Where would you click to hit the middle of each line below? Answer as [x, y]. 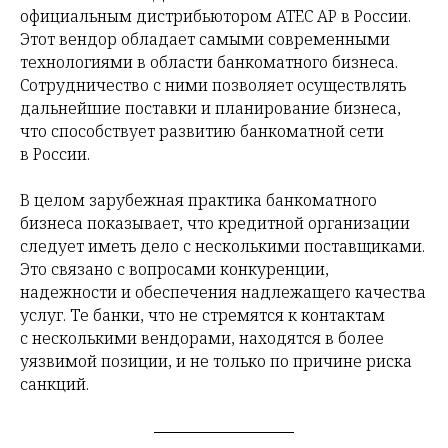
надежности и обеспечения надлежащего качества [223, 292]
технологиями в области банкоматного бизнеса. [209, 62]
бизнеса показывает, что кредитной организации [215, 223]
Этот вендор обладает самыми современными [205, 39]
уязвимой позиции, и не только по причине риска [216, 361]
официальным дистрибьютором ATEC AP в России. [215, 16]
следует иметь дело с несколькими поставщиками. [222, 246]
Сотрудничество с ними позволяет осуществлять [213, 85]
